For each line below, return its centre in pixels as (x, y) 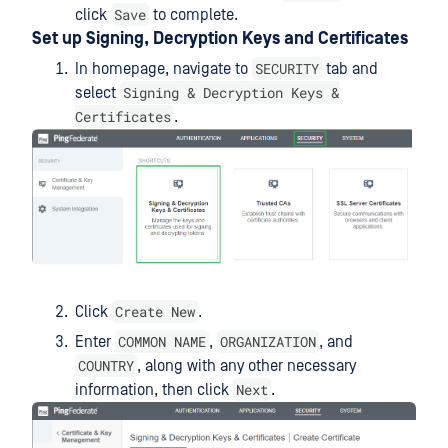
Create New (155, 311)
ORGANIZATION (268, 341)
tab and (350, 69)
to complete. (193, 15)
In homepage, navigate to (163, 69)
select (97, 93)
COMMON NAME (162, 341)
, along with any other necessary (246, 365)
